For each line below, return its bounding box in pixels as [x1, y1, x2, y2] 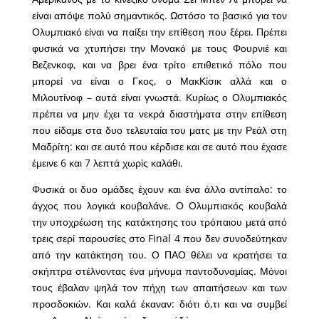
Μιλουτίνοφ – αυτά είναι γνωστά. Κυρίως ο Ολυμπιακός [31, 90, 288, 105]
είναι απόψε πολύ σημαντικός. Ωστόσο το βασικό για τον [31, 9, 288, 23]
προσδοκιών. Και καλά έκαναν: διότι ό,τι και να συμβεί [31, 297, 288, 311]
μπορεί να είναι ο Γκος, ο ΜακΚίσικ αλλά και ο [31, 74, 288, 88]
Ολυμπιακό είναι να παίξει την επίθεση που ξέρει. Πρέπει [31, 25, 288, 39]
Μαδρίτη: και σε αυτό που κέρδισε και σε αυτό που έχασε [31, 140, 288, 154]
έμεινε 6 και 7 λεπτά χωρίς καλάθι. [31, 156, 183, 170]
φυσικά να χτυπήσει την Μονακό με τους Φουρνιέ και [31, 41, 288, 56]
